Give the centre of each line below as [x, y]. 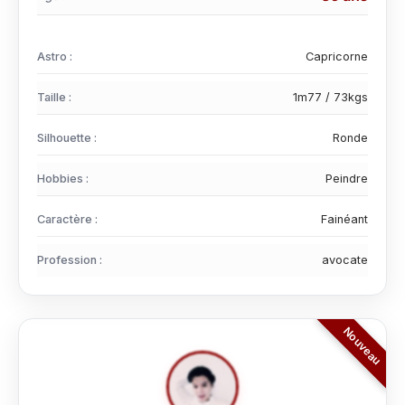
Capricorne [337, 57]
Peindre [347, 179]
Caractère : [67, 219]
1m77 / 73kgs [330, 97]
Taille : [54, 97]
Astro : [55, 57]
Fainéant [344, 219]
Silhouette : [67, 138]
